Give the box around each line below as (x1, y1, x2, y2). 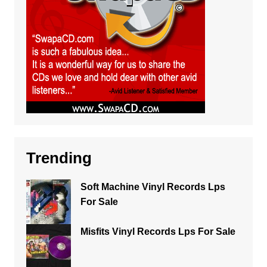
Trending (26, 149, 92, 167)
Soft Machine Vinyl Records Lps (80, 182, 225, 192)
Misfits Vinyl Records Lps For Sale (80, 226, 235, 237)
